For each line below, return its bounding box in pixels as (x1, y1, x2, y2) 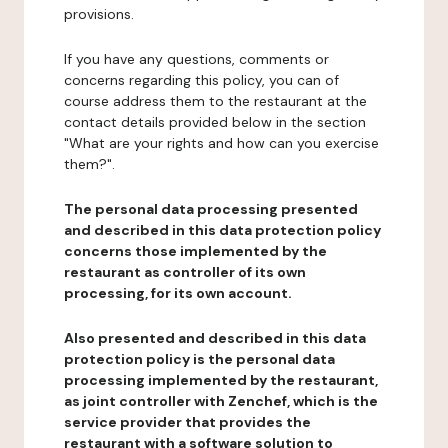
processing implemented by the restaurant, (64, 371, 378, 389)
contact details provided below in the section (64, 113, 366, 131)
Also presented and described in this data (64, 329, 366, 347)
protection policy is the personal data (64, 350, 335, 368)
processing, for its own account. (64, 284, 292, 302)
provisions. (64, 5, 134, 23)
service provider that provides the (64, 413, 311, 431)
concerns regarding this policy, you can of (64, 71, 339, 89)
